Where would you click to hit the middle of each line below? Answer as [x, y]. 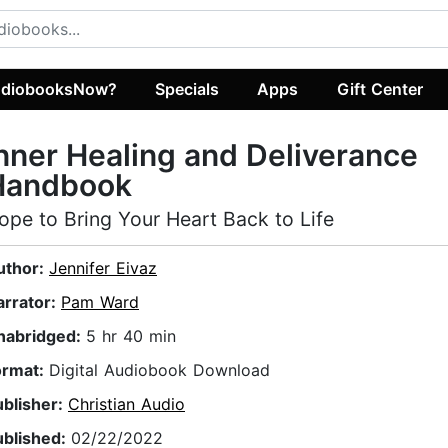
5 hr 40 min [131, 336]
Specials [187, 88]
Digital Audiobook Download [159, 370]
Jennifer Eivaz [103, 268]
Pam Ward [100, 302]
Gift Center [379, 88]
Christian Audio [126, 404]
